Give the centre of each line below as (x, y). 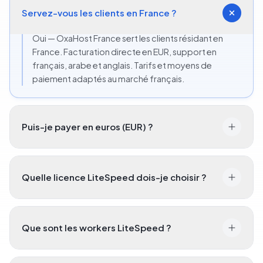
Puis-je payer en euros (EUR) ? (87, 127)
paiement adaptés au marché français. (108, 79)
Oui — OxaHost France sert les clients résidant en (128, 38)
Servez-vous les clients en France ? (99, 13)
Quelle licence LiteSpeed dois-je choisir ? (114, 177)
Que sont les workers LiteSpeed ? (97, 228)
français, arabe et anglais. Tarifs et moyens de (122, 65)
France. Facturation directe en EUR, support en (124, 52)
